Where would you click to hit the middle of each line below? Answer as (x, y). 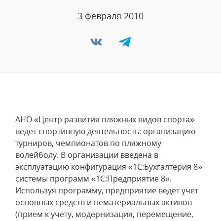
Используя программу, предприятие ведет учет (107, 190)
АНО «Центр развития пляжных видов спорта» (105, 119)
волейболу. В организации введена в (87, 155)
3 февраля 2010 (110, 16)
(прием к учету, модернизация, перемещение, (104, 214)
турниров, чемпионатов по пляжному (88, 143)
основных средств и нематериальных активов (104, 202)
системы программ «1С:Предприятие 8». (93, 179)
